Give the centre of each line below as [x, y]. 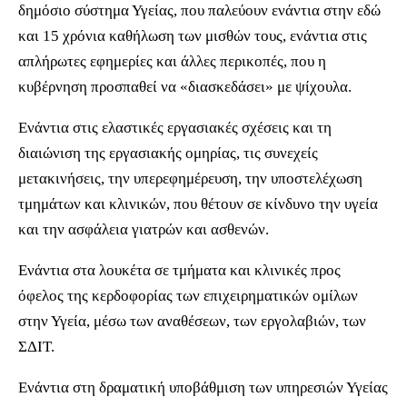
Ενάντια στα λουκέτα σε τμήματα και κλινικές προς [179, 270]
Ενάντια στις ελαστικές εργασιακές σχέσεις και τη [175, 128]
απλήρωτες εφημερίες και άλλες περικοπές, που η [172, 61]
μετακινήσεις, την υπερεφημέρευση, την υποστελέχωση [190, 179]
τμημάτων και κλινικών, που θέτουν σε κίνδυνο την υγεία [198, 204]
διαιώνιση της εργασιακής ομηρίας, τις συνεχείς [168, 153]
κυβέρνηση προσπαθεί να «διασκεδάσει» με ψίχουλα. [185, 87]
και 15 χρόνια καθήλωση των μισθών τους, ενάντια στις [193, 36]
